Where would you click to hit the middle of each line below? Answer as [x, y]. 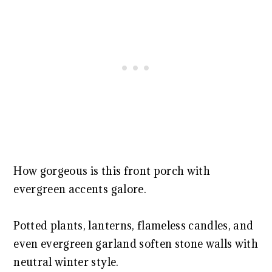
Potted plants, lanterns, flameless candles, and [134, 226]
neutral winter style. [66, 262]
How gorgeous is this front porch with [112, 171]
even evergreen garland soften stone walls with [136, 244]
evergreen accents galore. [80, 189]
